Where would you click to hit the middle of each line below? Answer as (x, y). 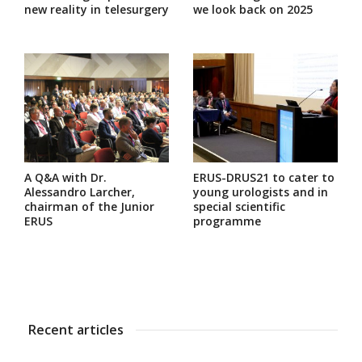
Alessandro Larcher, (80, 192)
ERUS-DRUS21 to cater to (264, 177)
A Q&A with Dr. (65, 177)
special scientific (239, 206)
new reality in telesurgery (97, 10)
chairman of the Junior (89, 206)
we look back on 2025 (253, 10)
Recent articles (76, 329)
